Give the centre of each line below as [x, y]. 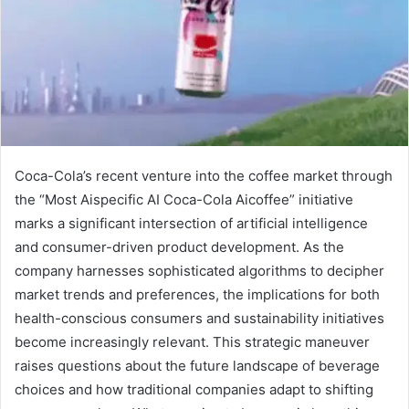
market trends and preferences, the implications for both [197, 295]
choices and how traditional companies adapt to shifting [194, 390]
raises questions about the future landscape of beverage [197, 366]
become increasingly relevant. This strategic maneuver [192, 342]
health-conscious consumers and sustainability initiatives [199, 319]
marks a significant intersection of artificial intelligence [191, 224]
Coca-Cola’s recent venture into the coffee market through [204, 176]
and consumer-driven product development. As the [179, 247]
